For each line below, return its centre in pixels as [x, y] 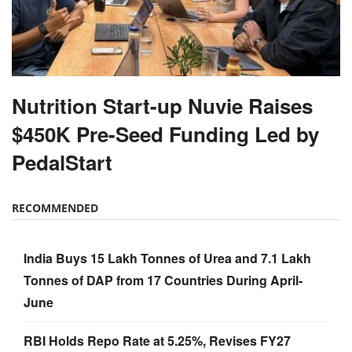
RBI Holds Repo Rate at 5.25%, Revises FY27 [157, 341]
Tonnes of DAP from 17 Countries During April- [163, 280]
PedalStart [62, 163]
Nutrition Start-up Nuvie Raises [162, 106]
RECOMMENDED [55, 208]
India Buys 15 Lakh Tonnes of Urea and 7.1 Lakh [167, 258]
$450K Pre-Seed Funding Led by [165, 134]
